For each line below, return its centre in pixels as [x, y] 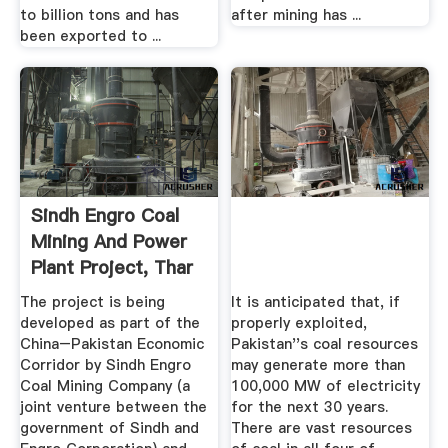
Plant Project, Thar [111, 267]
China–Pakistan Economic [111, 344]
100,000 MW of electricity [326, 386]
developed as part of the [109, 323]
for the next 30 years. [310, 407]
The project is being [92, 302]
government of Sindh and [109, 428]
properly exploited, [299, 323]
